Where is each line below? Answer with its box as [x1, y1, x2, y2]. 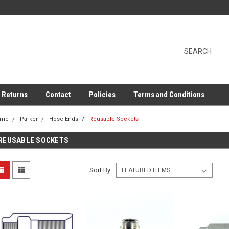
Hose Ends [49, 116, 78, 122]
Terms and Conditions [133, 90, 204, 99]
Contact [45, 90, 71, 99]
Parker [20, 116, 38, 122]
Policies [89, 90, 116, 99]
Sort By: [89, 166, 112, 174]
